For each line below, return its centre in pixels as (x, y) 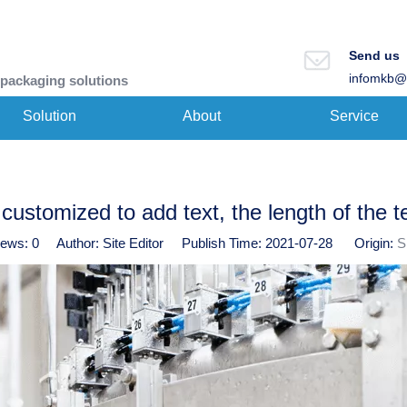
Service (354, 116)
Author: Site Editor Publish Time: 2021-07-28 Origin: (218, 243)
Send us (374, 55)
